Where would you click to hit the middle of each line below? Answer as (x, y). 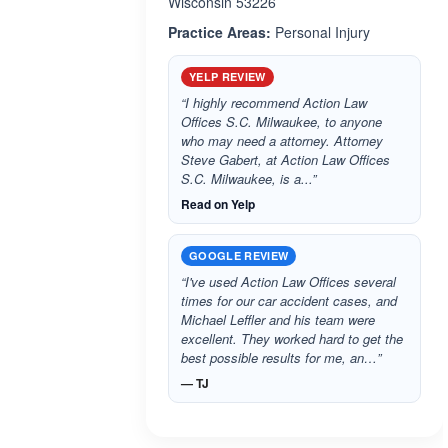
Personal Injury (320, 32)
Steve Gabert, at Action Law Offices (285, 159)
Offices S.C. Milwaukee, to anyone (281, 121)
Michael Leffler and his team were (278, 319)
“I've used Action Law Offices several (288, 281)
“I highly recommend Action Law (274, 102)
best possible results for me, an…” (281, 357)
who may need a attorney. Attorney (282, 140)
